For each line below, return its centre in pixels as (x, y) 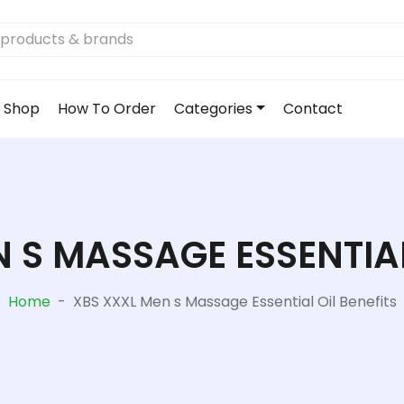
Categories (213, 108)
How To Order (107, 108)
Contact (312, 108)
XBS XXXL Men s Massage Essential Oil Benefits (234, 301)
